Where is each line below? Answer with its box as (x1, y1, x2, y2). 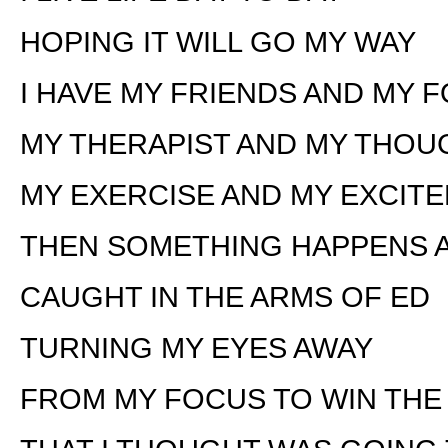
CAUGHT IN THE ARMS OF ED (20, 280, 430, 313)
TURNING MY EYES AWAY (20, 331, 373, 364)
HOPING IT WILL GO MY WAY (20, 25, 416, 58)
